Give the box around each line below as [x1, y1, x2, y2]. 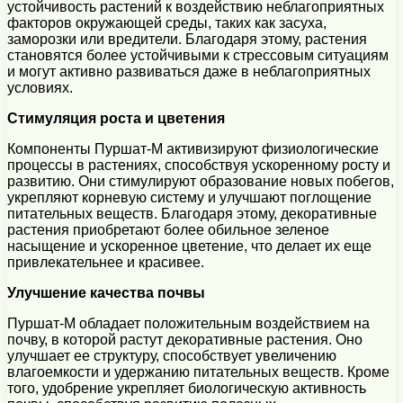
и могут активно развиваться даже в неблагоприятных [7, 63, 371, 79]
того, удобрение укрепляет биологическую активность [7, 380, 366, 396]
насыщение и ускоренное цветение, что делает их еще [7, 237, 372, 254]
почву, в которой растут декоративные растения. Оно [7, 331, 363, 347]
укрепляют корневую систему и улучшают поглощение [7, 189, 372, 205]
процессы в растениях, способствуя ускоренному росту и [7, 157, 390, 173]
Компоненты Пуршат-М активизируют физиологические [7, 140, 379, 157]
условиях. [7, 79, 73, 95]
